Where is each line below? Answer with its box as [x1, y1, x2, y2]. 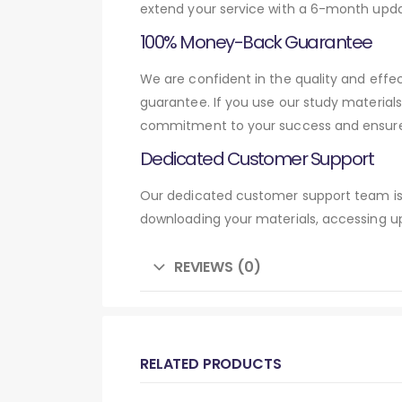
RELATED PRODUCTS [140, 353, 282, 374]
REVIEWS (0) [173, 256, 262, 277]
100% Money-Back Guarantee [140, 29, 372, 55]
